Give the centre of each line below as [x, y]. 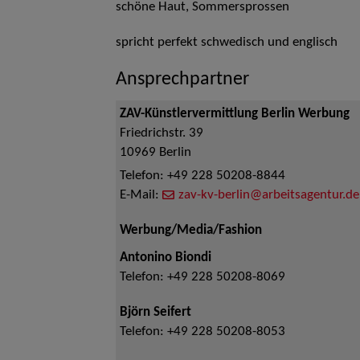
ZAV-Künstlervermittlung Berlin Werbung [235, 114]
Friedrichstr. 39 [162, 133]
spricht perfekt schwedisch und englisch [227, 43]
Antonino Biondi [166, 258]
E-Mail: [141, 195]
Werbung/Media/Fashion [191, 231]
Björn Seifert [155, 313]
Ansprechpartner [182, 80]
